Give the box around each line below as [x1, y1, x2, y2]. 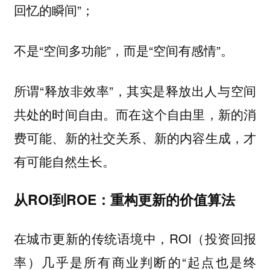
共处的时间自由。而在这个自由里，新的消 [13, 104, 257, 123]
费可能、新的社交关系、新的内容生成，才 [13, 128, 257, 146]
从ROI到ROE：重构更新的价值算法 [13, 189, 235, 210]
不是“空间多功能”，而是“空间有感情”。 [13, 41, 233, 60]
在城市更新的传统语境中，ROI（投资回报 [13, 228, 257, 247]
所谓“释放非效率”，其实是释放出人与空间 [13, 81, 257, 99]
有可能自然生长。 [13, 151, 115, 170]
